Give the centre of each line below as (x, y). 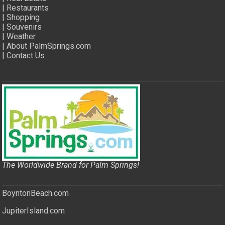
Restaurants (28, 8)
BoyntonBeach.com (36, 193)
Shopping (23, 17)
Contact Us (26, 55)
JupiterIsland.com (34, 210)
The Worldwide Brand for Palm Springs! (71, 165)
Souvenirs (24, 27)
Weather (21, 36)
